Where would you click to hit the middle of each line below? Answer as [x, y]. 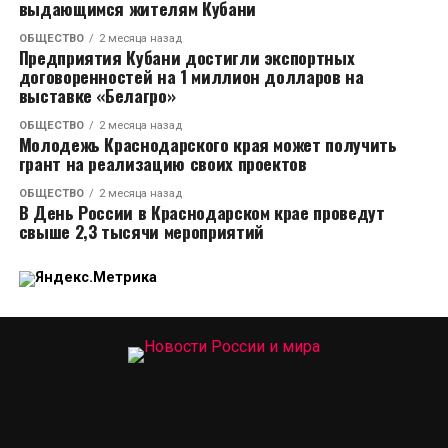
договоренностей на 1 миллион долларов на [191, 76]
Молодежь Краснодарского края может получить [207, 144]
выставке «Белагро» [97, 95]
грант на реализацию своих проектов [162, 163]
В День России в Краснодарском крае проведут [201, 212]
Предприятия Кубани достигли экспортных [186, 57]
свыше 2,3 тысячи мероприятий [141, 231]
